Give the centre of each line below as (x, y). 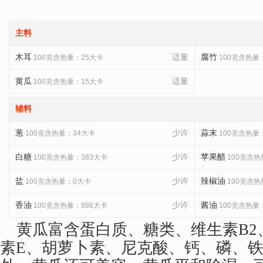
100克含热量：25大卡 (68, 58)
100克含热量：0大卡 (57, 181)
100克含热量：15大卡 (68, 82)
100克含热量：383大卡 (70, 157)
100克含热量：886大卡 (70, 205)
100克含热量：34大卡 (59, 133)
